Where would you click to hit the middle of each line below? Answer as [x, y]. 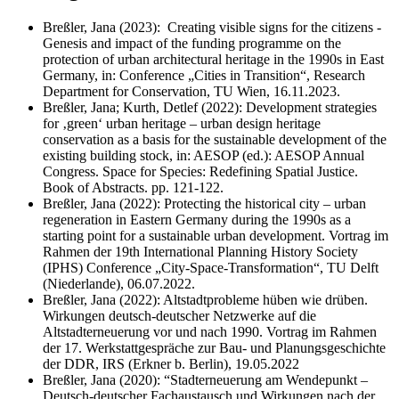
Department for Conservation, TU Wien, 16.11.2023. [191, 92]
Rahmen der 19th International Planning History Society [200, 252]
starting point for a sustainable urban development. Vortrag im [216, 236]
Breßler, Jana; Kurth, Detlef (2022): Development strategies [210, 108]
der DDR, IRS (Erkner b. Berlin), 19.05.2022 [171, 364]
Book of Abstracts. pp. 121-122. [133, 188]
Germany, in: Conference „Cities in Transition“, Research [204, 76]
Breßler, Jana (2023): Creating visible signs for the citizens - [212, 28]
